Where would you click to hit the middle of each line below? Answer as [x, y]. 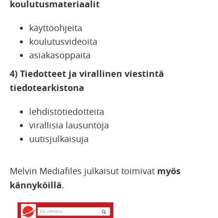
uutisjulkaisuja [59, 139]
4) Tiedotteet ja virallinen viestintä [87, 74]
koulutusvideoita [63, 42]
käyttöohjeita [56, 28]
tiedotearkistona [47, 88]
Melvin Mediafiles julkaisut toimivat [83, 171]
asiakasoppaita [60, 55]
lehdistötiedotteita [67, 112]
